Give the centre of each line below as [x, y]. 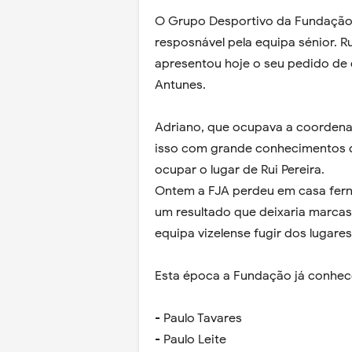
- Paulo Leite [191, 339]
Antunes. [180, 85]
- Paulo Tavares [198, 318]
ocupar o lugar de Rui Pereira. [240, 170]
